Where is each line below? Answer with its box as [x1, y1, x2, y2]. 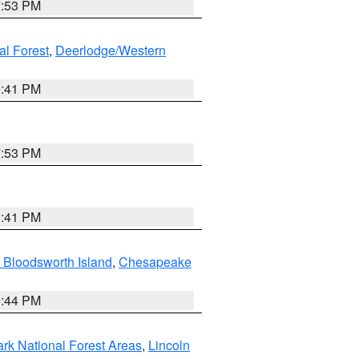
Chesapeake [119, 252, 192, 271]
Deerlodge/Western [55, 41, 166, 59]
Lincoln [148, 336, 190, 354]
